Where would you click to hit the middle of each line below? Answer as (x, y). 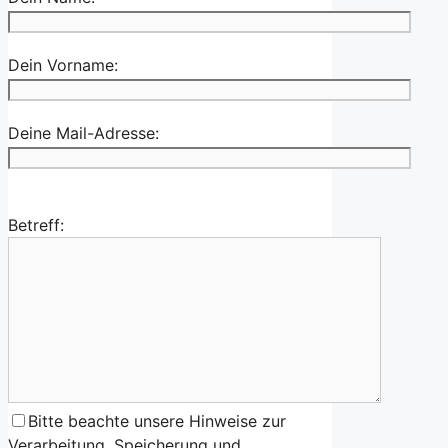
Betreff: (36, 225)
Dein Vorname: (63, 65)
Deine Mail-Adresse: (83, 133)
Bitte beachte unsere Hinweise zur (157, 421)
